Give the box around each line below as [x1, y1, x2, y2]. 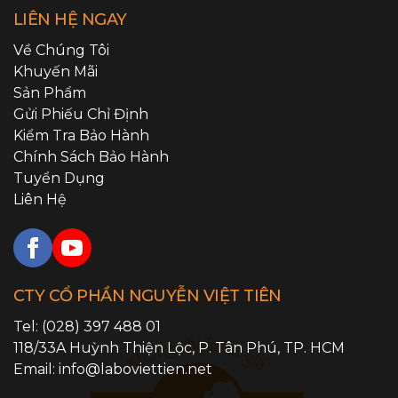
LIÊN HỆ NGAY [13, 10, 127, 29]
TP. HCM [283, 339, 345, 356]
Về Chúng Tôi [13, 42, 109, 59]
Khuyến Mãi [13, 63, 98, 80]
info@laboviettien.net [59, 361, 212, 378]
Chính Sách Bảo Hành [13, 148, 169, 165]
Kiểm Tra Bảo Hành [13, 127, 149, 144]
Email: [13, 361, 59, 378]
